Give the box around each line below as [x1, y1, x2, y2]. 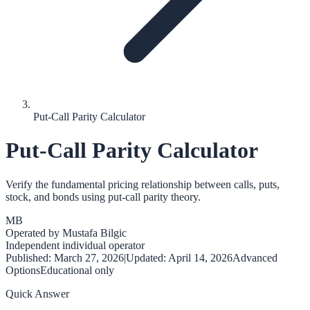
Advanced [232, 251, 277, 264]
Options [6, 264, 40, 276]
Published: [6, 251, 54, 264]
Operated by [6, 226, 62, 239]
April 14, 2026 [168, 251, 232, 264]
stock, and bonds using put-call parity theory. [6, 190, 201, 203]
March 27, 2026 [54, 251, 124, 264]
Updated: [126, 251, 168, 264]
